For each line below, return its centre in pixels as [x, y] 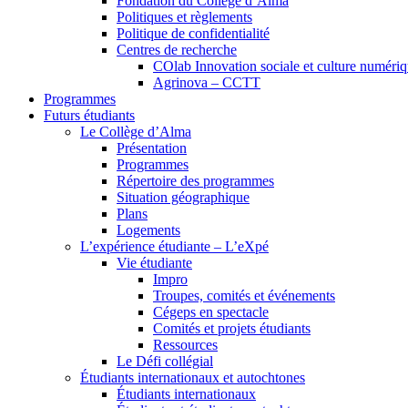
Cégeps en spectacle [211, 311]
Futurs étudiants [89, 115]
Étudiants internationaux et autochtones [193, 377]
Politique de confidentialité [193, 33]
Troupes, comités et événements [244, 295]
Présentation [152, 148]
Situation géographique [183, 197]
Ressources [185, 344]
